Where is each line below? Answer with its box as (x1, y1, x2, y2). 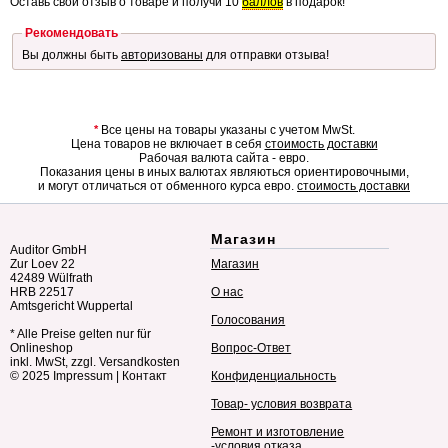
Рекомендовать (25, 26, 118, 41)
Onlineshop (10, 341, 73, 356)
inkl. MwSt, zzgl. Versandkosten (10, 355, 180, 370)
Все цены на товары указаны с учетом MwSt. (97, 123, 355, 138)
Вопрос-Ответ (211, 341, 292, 356)
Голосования (211, 313, 286, 328)
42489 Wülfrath (10, 271, 93, 286)
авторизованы (121, 47, 203, 62)
